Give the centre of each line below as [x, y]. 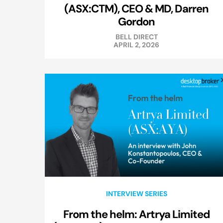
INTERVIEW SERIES [136, 194]
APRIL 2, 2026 [136, 45]
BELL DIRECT [136, 37]
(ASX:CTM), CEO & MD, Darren [136, 9]
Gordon [136, 22]
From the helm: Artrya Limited [136, 214]
